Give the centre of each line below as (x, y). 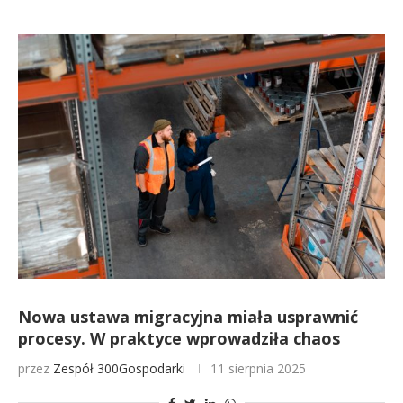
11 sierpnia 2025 (258, 368)
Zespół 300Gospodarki (119, 368)
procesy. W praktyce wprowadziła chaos (179, 338)
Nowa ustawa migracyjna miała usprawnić (188, 317)
